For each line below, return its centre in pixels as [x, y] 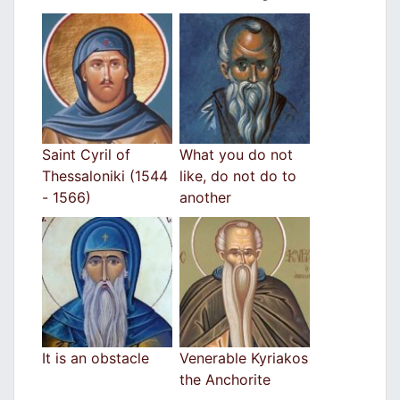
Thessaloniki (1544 [105, 176]
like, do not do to [238, 176]
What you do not [236, 155]
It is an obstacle [96, 358]
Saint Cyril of [86, 155]
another [205, 198]
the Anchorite [225, 380]
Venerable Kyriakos [244, 358]
